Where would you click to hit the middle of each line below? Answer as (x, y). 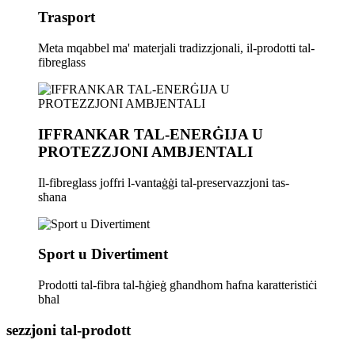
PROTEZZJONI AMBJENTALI (145, 151)
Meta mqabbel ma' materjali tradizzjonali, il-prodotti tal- (176, 48)
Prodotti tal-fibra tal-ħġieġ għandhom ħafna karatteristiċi (177, 284)
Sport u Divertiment (103, 254)
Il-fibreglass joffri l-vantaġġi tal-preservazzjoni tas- (164, 182)
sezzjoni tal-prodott (69, 330)
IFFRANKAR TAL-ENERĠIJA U (151, 134)
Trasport (67, 17)
